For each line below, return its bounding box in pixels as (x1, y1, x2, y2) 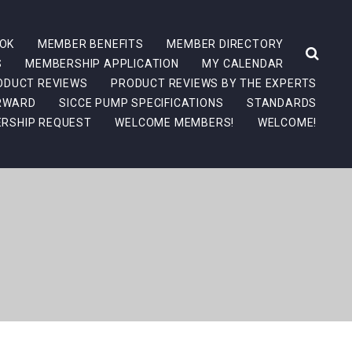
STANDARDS (247, 97, 317, 109)
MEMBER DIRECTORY (167, 38, 284, 50)
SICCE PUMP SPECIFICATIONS (59, 97, 224, 109)
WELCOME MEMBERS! (115, 116, 235, 129)
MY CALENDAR (202, 57, 284, 70)
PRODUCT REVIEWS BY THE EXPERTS (111, 77, 317, 90)
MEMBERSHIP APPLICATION (25, 57, 179, 70)
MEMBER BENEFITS (37, 38, 144, 50)
